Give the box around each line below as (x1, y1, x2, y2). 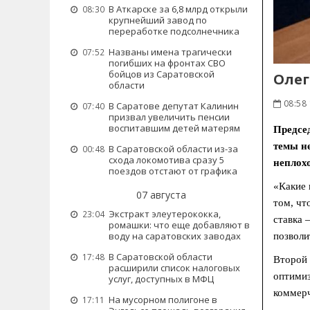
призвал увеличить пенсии (109, 111, 230, 123)
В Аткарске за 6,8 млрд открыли (109, 3, 248, 15)
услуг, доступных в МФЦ (109, 273, 214, 285)
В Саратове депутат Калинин (109, 100, 239, 112)
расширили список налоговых (109, 262, 240, 274)
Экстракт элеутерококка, (109, 208, 221, 220)
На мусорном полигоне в (109, 293, 217, 306)
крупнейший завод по (109, 14, 207, 26)
